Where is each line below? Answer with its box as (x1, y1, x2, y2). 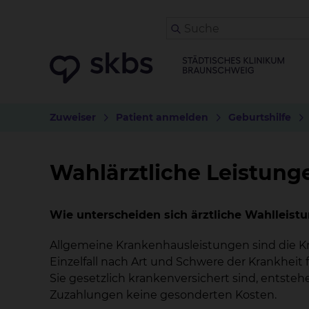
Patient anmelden (116, 111, 208, 123)
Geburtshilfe (228, 111, 291, 123)
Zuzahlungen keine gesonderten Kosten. (50, 288, 277, 301)
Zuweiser (50, 111, 96, 123)
